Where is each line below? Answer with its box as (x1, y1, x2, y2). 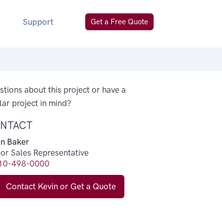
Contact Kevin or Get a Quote (5, 181, 116, 191)
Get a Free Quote (90, 17, 148, 26)
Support (22, 16, 54, 27)
